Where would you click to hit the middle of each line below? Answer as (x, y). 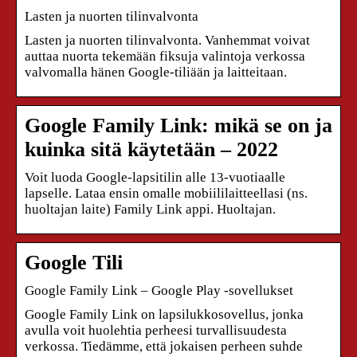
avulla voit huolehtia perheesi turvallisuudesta (156, 330)
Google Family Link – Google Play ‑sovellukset (159, 290)
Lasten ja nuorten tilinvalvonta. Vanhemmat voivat (167, 40)
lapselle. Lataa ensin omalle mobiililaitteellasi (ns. (166, 193)
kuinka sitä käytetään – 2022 (151, 149)
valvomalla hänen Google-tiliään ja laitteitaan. (156, 72)
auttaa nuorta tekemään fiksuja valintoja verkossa (165, 56)
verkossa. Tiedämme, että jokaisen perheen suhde (164, 346)
